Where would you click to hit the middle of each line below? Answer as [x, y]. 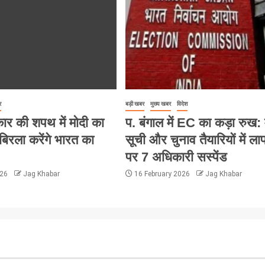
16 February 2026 [162, 174]
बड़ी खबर [135, 104]
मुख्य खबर [160, 104]
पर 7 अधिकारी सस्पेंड [176, 157]
